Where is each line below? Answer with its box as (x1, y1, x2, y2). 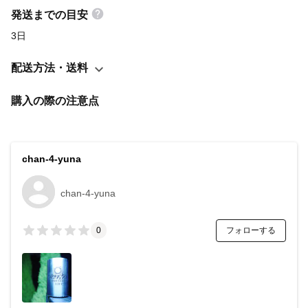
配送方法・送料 (11, 61, 88, 74)
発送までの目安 (11, 8, 88, 21)
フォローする (226, 225, 276, 235)
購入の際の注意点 (11, 94, 99, 107)
